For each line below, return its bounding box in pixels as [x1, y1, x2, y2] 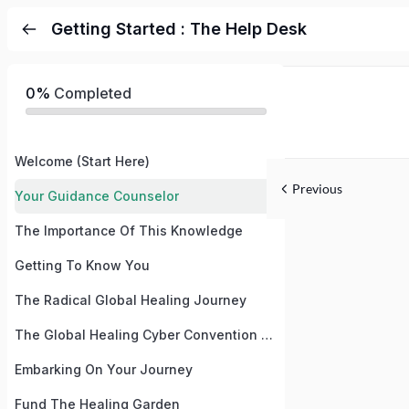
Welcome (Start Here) [15, 153, 150, 169]
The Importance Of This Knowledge [15, 223, 243, 238]
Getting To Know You [15, 257, 150, 273]
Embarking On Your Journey [15, 362, 193, 377]
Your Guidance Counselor [15, 188, 179, 204]
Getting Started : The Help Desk [51, 19, 307, 38]
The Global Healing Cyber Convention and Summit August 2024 [261, 327, 273, 342]
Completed [50, 84, 131, 102]
